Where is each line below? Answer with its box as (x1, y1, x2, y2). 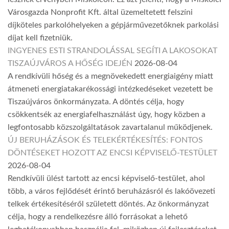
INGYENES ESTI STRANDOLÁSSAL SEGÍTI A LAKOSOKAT (8, 46, 217, 55)
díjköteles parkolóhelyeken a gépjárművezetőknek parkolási (8, 20, 219, 29)
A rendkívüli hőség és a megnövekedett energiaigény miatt (8, 72, 213, 80)
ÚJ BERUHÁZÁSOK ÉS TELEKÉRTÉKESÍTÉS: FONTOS (8, 135, 203, 144)
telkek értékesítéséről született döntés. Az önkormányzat (8, 199, 209, 208)
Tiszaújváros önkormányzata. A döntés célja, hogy (8, 97, 184, 106)
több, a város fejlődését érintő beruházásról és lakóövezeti (8, 187, 215, 195)
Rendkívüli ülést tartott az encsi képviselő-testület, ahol (8, 174, 205, 182)
